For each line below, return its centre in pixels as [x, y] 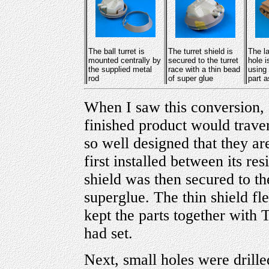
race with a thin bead [204, 69]
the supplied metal [120, 69]
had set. [108, 233]
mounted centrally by [125, 60]
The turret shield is [201, 51]
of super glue [191, 78]
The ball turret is [116, 51]
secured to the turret [203, 60]
